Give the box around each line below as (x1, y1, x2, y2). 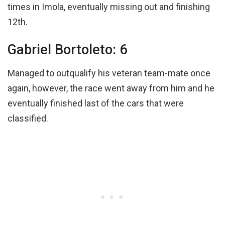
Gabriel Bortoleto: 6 (8, 42, 127, 58)
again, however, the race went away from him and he (8, 82, 214, 93)
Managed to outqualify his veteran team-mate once (8, 67, 210, 78)
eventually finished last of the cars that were (8, 97, 184, 108)
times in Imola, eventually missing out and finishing (8, 1, 210, 12)
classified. (8, 113, 50, 124)
